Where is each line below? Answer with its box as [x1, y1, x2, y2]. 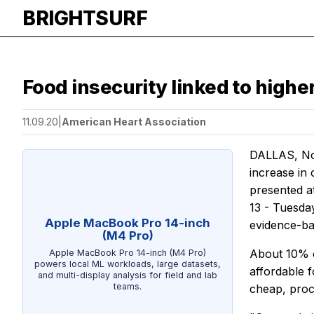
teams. [114, 280, 142, 292]
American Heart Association [62, 116, 206, 128]
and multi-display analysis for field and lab [38, 269, 217, 280]
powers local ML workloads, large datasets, [34, 258, 221, 269]
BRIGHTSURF [22, 6, 147, 30]
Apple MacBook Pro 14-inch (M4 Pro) [49, 247, 206, 258]
